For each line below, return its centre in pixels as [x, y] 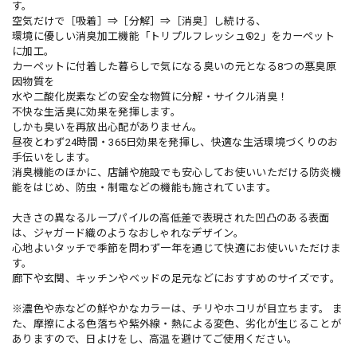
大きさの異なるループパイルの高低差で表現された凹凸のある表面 [171, 218]
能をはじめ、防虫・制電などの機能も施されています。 [144, 187]
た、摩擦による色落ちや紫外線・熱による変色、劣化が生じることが [177, 324]
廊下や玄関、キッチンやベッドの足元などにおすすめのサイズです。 [176, 278]
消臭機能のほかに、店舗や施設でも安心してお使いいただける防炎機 [177, 172]
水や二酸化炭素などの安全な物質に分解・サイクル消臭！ [150, 96]
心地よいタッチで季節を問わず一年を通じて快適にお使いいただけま [177, 248]
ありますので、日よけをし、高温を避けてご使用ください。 [155, 339]
